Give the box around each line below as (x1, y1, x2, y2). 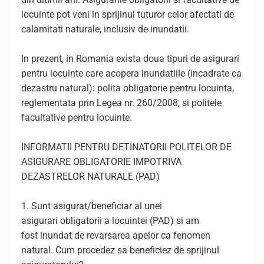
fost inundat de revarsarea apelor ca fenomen (21, 230, 210, 241)
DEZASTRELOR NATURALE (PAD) (21, 171, 160, 182)
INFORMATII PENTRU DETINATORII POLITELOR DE (21, 141, 232, 153)
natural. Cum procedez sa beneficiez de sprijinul (21, 245, 219, 256)
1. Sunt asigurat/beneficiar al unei (21, 200, 162, 212)
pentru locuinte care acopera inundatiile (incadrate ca (21, 68, 242, 79)
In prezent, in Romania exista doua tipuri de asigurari (21, 53, 239, 64)
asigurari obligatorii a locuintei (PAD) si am (21, 215, 199, 226)
